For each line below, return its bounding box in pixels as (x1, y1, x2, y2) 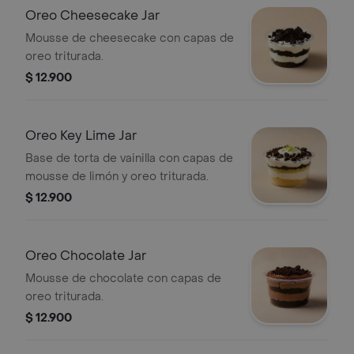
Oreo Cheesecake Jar (25, 7, 160, 24)
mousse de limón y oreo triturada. (25, 169, 209, 184)
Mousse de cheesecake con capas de (25, 31, 234, 46)
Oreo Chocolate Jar (25, 247, 146, 264)
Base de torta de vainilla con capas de (25, 151, 233, 166)
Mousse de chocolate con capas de (25, 271, 221, 286)
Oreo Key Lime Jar (25, 127, 137, 144)
